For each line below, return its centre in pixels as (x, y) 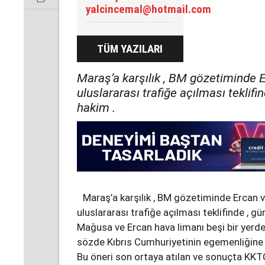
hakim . (96, 108)
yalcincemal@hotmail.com (148, 9)
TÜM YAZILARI (130, 49)
